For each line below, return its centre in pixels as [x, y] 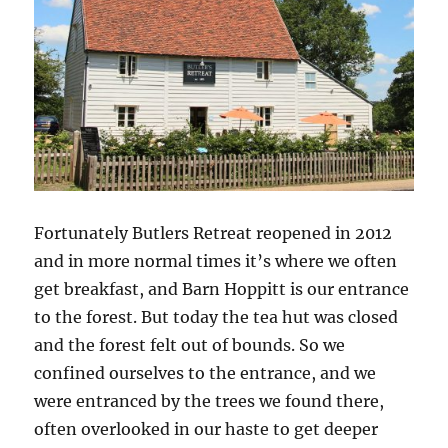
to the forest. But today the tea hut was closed [216, 316]
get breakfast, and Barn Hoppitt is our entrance [222, 288]
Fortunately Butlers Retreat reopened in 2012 [213, 232]
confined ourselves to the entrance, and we [205, 372]
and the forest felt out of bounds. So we [190, 344]
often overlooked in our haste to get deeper [206, 428]
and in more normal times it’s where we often [216, 260]
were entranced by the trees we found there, [209, 400]
